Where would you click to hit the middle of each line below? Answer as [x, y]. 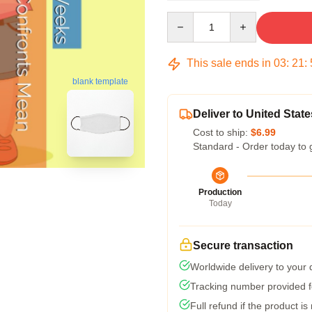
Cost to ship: [222, 132]
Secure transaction [243, 245]
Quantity [185, 18]
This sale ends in [229, 63]
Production [220, 192]
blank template [100, 82]
